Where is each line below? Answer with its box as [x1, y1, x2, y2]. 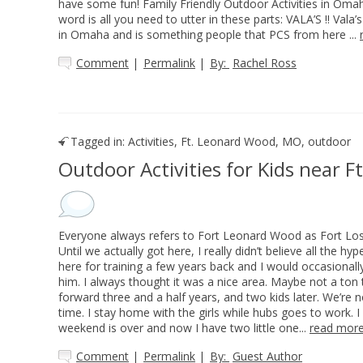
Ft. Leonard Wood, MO [181, 134, 301, 149]
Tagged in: [70, 134, 125, 149]
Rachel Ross [233, 55, 297, 70]
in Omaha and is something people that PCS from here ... [58, 27, 360, 42]
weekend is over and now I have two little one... [58, 320, 310, 335]
